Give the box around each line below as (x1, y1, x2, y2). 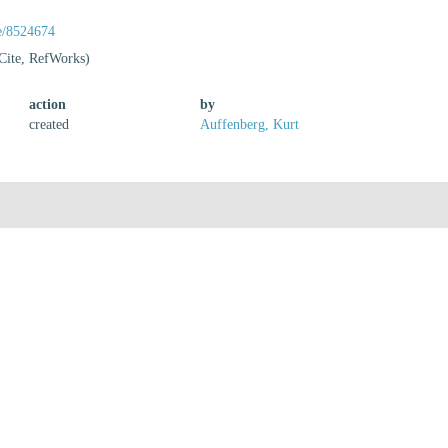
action (29, 97, 67, 112)
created (29, 117, 70, 132)
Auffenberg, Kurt (200, 117, 300, 132)
